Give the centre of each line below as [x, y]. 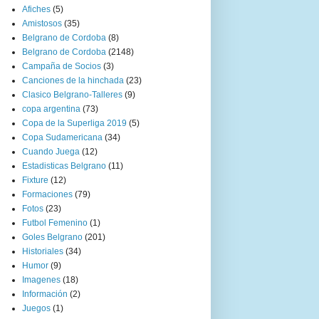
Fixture [35, 181]
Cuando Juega [51, 152]
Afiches [36, 10]
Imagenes [41, 280]
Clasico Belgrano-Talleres [72, 95]
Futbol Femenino [55, 223]
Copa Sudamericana [62, 138]
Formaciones [47, 195]
